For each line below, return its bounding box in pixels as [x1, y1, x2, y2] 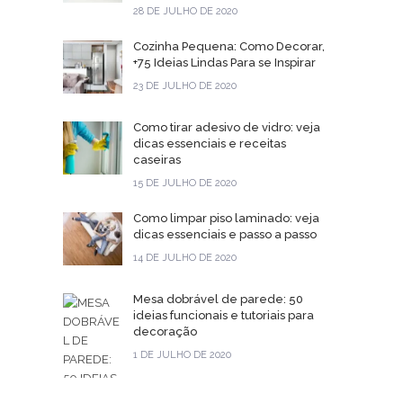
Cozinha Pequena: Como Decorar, [133, 40, 325, 53]
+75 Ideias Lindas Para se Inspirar [133, 56, 316, 69]
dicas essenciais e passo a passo [133, 228, 317, 241]
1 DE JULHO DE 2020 [133, 349, 231, 361]
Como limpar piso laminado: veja [133, 211, 319, 225]
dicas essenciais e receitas [133, 137, 286, 150]
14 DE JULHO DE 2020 [133, 252, 237, 264]
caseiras [133, 153, 181, 166]
